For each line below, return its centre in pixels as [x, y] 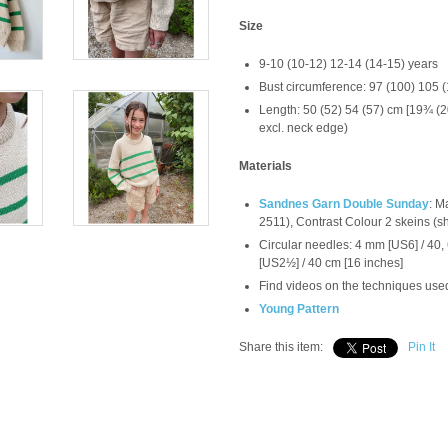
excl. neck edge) [303, 128]
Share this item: [281, 347]
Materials [265, 166]
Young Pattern [299, 309]
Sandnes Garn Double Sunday [344, 204]
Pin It [421, 347]
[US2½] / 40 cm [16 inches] [331, 263]
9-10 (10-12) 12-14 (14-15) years [348, 64]
